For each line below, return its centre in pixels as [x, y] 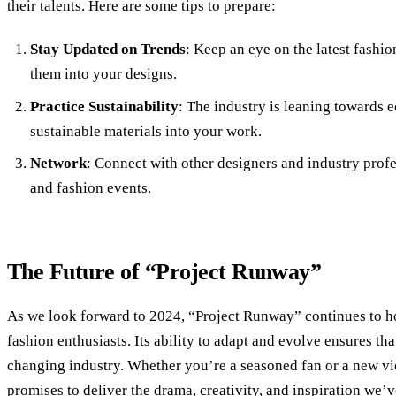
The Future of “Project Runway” [164, 272]
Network [58, 164]
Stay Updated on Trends [107, 49]
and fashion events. [90, 188]
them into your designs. [103, 74]
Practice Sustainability [104, 106]
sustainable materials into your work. [145, 131]
